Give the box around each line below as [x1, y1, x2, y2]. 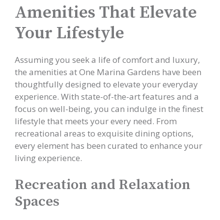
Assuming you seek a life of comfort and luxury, [15, 54, 200, 65]
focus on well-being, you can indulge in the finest [15, 103, 203, 114]
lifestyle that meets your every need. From [15, 115, 177, 127]
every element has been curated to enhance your [15, 140, 202, 151]
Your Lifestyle [15, 23, 124, 44]
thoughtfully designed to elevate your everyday [15, 79, 198, 90]
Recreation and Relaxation [15, 175, 191, 194]
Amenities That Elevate [15, 2, 197, 24]
